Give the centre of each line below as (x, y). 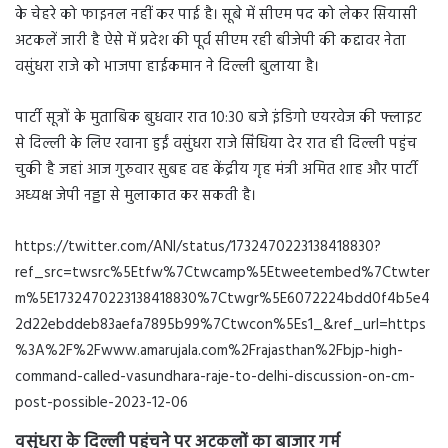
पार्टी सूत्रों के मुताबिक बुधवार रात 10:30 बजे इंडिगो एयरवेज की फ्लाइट (218, 118)
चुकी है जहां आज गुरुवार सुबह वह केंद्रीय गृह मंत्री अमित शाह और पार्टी (216, 170)
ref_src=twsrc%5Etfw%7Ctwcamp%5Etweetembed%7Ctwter (222, 273)
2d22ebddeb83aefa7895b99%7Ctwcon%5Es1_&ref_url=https (220, 325)
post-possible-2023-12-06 (101, 403)
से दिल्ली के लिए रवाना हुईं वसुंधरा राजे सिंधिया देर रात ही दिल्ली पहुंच (216, 144)
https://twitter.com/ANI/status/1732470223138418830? (198, 247)
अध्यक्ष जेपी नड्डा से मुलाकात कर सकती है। (135, 196)
